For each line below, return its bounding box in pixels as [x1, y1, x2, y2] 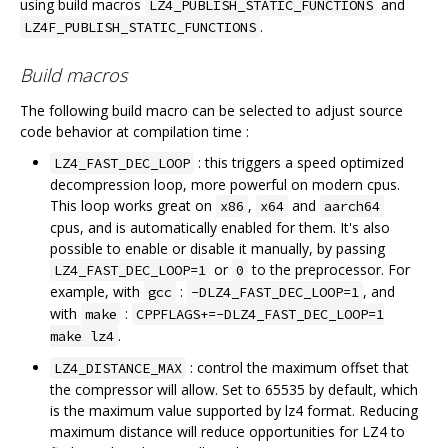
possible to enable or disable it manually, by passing [50, 239, 385, 259]
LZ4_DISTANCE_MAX [54, 359, 182, 378]
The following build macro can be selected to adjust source [20, 101, 403, 121]
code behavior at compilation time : [20, 122, 249, 142]
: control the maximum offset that [186, 358, 409, 378]
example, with [50, 282, 144, 302]
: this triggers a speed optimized [194, 153, 404, 173]
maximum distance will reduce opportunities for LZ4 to [50, 422, 405, 442]
